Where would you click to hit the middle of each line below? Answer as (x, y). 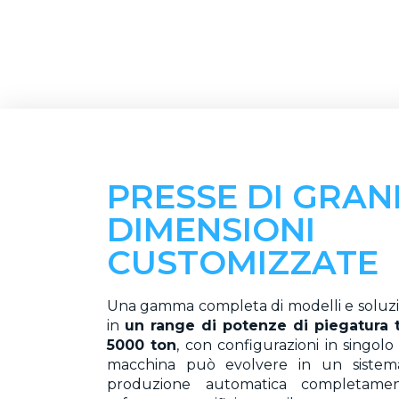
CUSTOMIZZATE (243, 263)
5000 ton (142, 346)
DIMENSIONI (211, 230)
